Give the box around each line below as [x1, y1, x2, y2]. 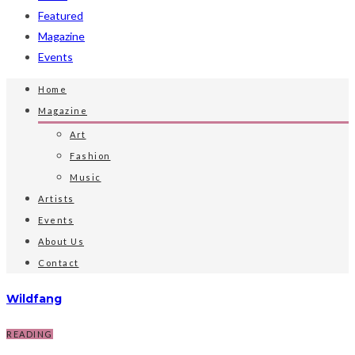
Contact [38, 258, 79, 268]
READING [6, 329, 53, 340]
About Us [38, 236, 84, 246]
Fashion [70, 151, 111, 161]
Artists [38, 193, 74, 204]
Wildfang [6, 291, 62, 306]
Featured [38, 9, 83, 22]
